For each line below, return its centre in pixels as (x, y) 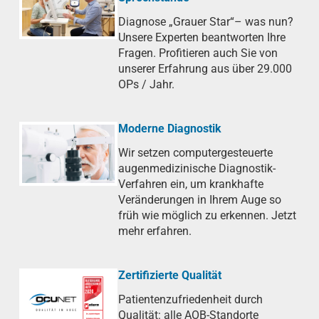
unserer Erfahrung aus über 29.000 (205, 69)
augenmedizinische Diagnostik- (197, 169)
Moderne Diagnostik (170, 129)
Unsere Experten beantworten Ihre (202, 38)
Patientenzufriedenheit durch (190, 300)
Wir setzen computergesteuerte (195, 153)
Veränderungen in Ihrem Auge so (200, 200)
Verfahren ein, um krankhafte (191, 184)
